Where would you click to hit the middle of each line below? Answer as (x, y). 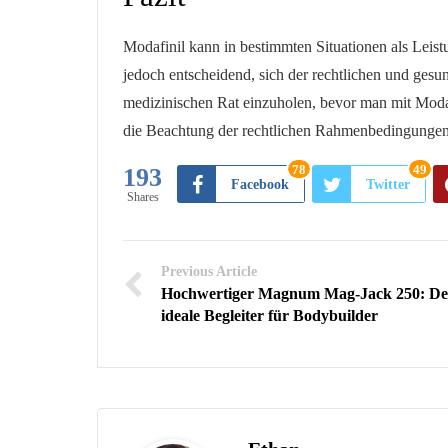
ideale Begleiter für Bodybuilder (269, 315)
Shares (142, 196)
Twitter (388, 184)
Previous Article (209, 271)
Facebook (260, 184)
